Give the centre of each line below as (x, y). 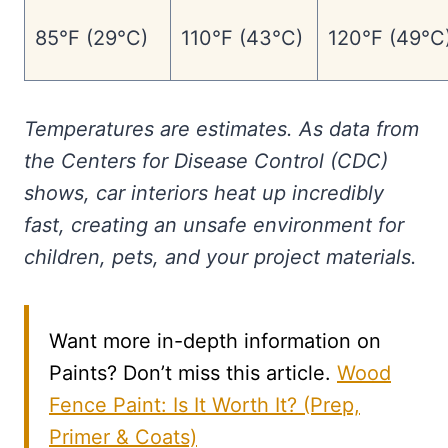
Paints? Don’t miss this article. (193, 373)
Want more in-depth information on (215, 341)
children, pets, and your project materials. (220, 257)
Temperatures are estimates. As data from (221, 129)
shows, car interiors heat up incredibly (204, 193)
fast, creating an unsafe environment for (214, 225)
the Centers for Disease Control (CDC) (206, 161)
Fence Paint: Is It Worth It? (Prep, (204, 405)
